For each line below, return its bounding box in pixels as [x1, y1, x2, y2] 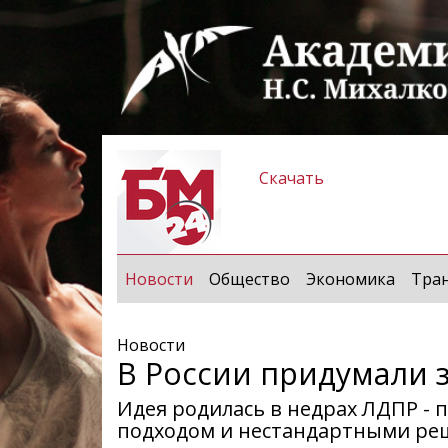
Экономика [306, 267, 395, 290]
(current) [192, 266, 258, 289]
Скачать [259, 166, 325, 189]
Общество [209, 267, 290, 290]
